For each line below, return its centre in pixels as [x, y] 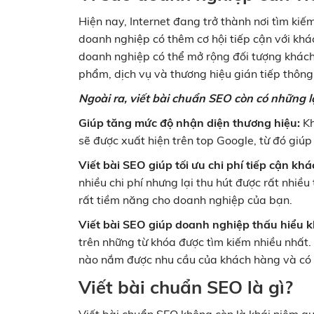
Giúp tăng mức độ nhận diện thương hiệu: [191, 123]
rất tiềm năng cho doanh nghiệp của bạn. [185, 200]
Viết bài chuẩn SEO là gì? [186, 287]
